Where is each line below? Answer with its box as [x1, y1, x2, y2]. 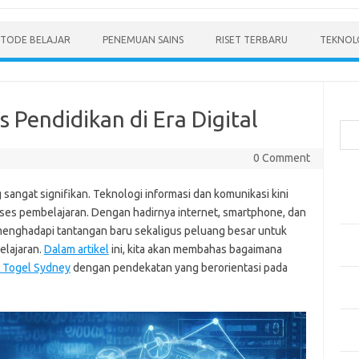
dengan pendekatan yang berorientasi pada [70, 261, 288, 274]
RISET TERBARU [216, 34, 288, 45]
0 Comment [252, 151, 310, 164]
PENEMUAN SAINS [103, 34, 184, 45]
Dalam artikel [43, 243, 109, 256]
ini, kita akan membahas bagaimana [108, 243, 282, 256]
